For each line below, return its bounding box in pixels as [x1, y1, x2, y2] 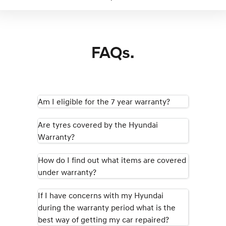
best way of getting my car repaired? [38, 214, 169, 224]
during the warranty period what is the [38, 202, 176, 212]
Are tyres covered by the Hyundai [38, 120, 158, 130]
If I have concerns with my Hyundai [38, 190, 163, 200]
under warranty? [38, 167, 96, 177]
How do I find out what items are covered [38, 155, 186, 165]
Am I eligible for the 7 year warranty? [38, 96, 170, 106]
